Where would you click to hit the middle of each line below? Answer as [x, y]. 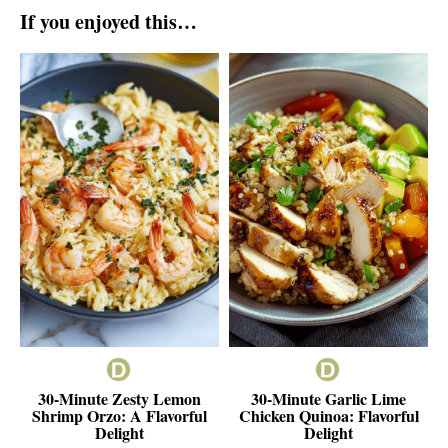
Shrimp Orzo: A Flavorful [119, 415]
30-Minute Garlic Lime [329, 398]
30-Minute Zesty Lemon [119, 398]
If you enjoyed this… [108, 22]
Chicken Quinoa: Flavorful [328, 415]
